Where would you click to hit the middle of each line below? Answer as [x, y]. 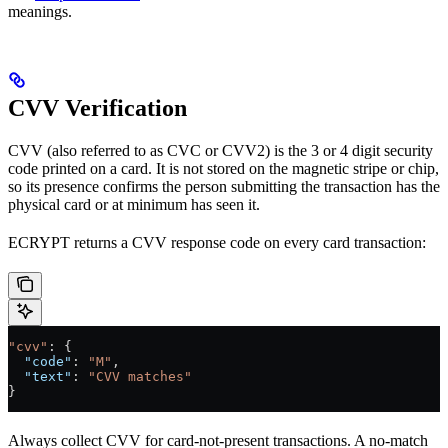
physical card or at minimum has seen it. [134, 204]
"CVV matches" [140, 376]
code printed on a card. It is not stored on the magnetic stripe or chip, [223, 168]
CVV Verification [97, 107]
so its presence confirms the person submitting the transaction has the [224, 186]
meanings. [40, 11]
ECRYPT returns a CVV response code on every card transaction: [217, 242]
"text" [40, 376]
